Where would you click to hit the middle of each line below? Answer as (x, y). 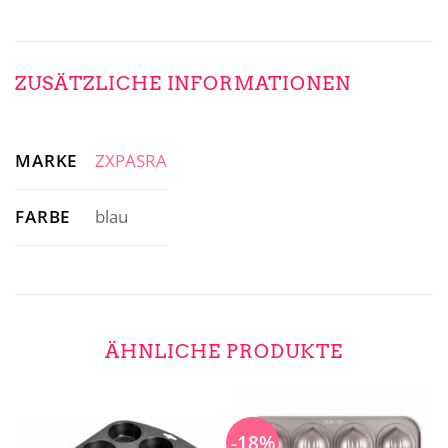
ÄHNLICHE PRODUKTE (224, 351)
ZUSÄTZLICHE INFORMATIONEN (183, 84)
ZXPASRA (130, 161)
